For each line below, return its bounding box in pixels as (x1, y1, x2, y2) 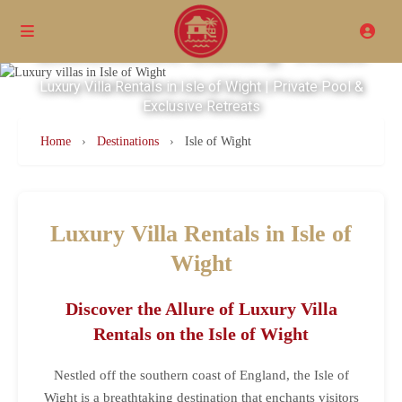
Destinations (97, 135, 160, 149)
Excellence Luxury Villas (35, 29, 367, 64)
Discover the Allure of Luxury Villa (65, 299, 337, 319)
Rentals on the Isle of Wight (93, 324, 309, 345)
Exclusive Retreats (142, 97, 260, 115)
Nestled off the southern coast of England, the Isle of (53, 368, 349, 383)
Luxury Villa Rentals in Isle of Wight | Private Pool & (39, 77, 363, 95)
